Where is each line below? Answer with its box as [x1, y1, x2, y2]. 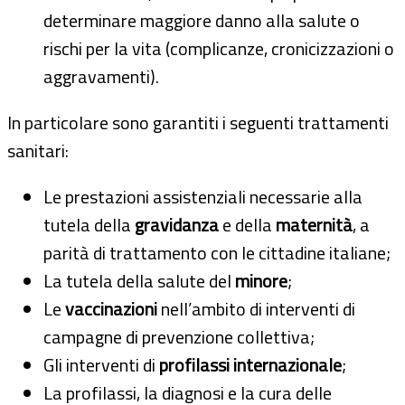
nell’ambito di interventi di [157, 294, 355, 323]
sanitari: [7, 136, 69, 165]
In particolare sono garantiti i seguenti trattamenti [7, 108, 389, 137]
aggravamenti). [43, 61, 159, 90]
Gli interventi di [43, 350, 155, 379]
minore [235, 266, 287, 295]
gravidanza [135, 210, 219, 239]
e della [219, 210, 276, 239]
